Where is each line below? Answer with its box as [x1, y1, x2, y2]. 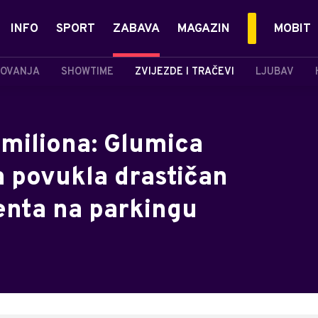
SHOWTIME [61, 65, 114, 78]
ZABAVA [113, 21, 160, 37]
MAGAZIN [177, 21, 230, 37]
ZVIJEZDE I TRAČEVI [135, 65, 234, 78]
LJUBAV [256, 65, 294, 78]
